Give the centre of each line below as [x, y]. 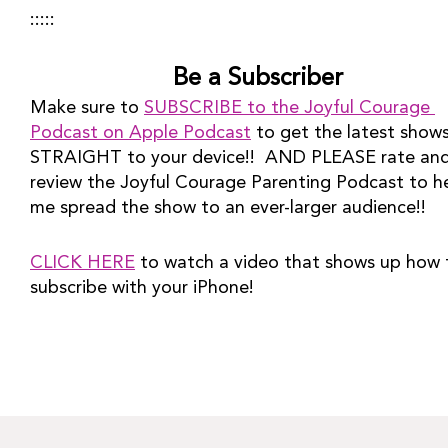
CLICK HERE [82, 263]
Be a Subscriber [257, 79]
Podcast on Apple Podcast [140, 133]
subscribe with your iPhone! [142, 288]
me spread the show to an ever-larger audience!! [228, 208]
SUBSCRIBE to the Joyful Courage [287, 108]
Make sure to [87, 108]
